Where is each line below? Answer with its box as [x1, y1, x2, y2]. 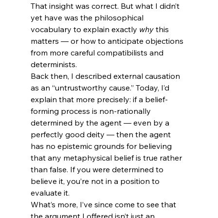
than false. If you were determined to [30, 164, 165, 175]
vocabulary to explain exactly [30, 24, 139, 35]
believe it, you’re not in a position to [30, 176, 162, 186]
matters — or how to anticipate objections [30, 36, 185, 46]
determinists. [30, 59, 77, 70]
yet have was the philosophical [30, 13, 145, 23]
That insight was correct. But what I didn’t [30, 1, 182, 11]
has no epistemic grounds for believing [30, 141, 174, 151]
